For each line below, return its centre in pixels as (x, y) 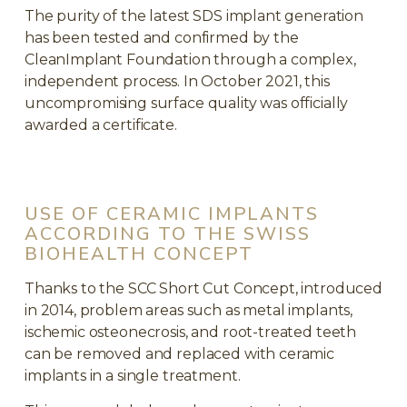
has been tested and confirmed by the (162, 37)
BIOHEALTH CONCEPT (139, 253)
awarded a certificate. (101, 124)
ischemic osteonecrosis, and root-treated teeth (191, 332)
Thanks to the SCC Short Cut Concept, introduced (203, 288)
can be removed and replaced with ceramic (180, 353)
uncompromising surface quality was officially (187, 103)
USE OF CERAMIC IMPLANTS (172, 213)
